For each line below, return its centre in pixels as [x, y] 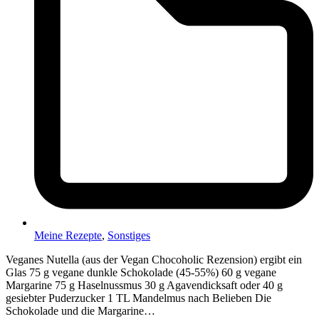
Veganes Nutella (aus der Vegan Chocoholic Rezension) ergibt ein [154, 259]
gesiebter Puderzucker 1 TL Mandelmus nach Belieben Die [138, 298]
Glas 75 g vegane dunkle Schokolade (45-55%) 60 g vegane [141, 272]
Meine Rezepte [68, 235]
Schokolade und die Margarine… [80, 310]
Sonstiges [129, 235]
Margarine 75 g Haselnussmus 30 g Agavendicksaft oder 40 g [144, 285]
